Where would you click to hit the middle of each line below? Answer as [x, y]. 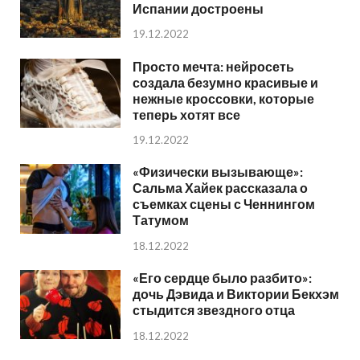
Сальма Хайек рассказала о [220, 188]
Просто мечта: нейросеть [213, 66]
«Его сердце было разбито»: [222, 278]
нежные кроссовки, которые [223, 98]
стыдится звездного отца [214, 310]
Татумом [161, 220]
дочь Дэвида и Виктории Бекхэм [236, 294]
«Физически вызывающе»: [218, 172]
